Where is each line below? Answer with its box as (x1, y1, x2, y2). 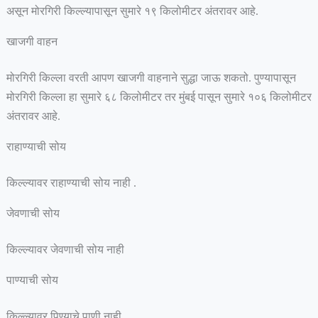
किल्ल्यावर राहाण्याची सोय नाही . (6, 177, 136, 189)
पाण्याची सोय (6, 274, 61, 286)
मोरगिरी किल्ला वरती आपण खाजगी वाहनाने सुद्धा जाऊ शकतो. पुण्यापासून (6, 72, 296, 84)
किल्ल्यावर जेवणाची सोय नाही (6, 243, 124, 256)
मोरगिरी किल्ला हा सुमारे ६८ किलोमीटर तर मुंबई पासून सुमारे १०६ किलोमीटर (6, 91, 312, 103)
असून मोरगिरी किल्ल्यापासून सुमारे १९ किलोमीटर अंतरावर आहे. (6, 5, 261, 17)
